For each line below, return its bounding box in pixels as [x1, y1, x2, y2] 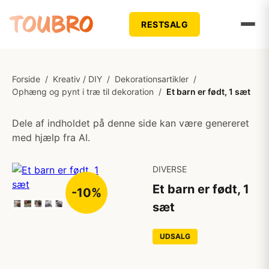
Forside [12, 74, 40, 84]
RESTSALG [141, 19, 189, 29]
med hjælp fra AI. [12, 131, 90, 144]
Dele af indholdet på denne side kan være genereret [12, 117, 249, 129]
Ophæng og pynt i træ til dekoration [12, 86, 154, 97]
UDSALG [160, 232, 190, 241]
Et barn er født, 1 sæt [166, 86, 250, 97]
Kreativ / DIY [53, 74, 102, 84]
